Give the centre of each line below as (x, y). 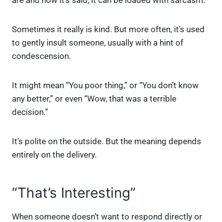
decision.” (30, 112)
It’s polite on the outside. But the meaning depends (107, 141)
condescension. (41, 56)
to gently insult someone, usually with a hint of (98, 43)
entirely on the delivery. (54, 155)
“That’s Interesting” (74, 193)
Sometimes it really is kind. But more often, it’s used (108, 29)
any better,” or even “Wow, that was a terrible (94, 99)
